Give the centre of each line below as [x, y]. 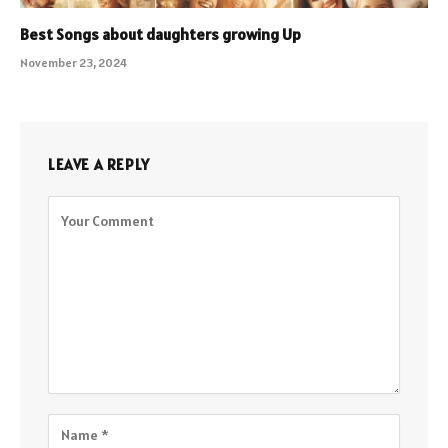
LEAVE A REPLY [99, 164]
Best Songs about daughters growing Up [160, 33]
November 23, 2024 [73, 62]
